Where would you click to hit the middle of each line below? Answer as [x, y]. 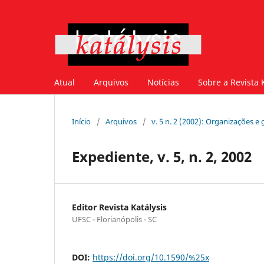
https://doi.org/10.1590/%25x [151, 257]
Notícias [163, 82]
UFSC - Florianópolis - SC [114, 219]
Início [81, 121]
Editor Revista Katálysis [119, 207]
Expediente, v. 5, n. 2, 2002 [162, 156]
